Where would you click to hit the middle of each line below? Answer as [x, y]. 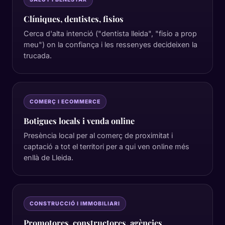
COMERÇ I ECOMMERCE [65, 102]
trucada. [38, 55]
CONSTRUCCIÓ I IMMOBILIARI [75, 204]
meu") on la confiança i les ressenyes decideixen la [110, 44]
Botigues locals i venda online [79, 121]
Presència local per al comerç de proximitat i [98, 135]
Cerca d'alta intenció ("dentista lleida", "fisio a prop [110, 33]
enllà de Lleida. [48, 157]
